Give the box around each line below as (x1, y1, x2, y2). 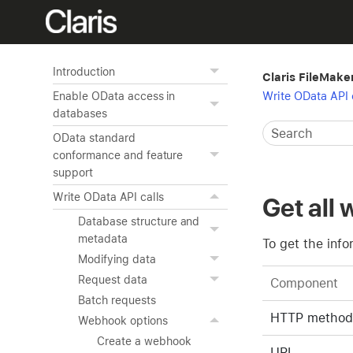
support (53, 166, 93, 179)
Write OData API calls (53, 191, 165, 203)
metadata (78, 232, 128, 245)
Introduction (53, 65, 115, 78)
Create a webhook (97, 335, 191, 347)
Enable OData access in (53, 90, 176, 102)
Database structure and (78, 215, 200, 228)
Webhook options (78, 314, 168, 327)
